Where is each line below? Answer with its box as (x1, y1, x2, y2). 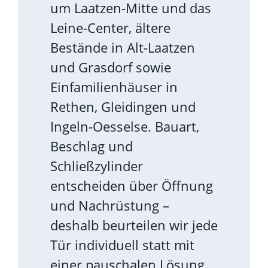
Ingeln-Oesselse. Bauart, (50, 117, 199, 135)
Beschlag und (50, 136, 133, 155)
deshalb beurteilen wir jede (50, 215, 218, 234)
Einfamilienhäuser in (50, 77, 178, 96)
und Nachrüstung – (50, 196, 169, 214)
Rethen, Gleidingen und (50, 97, 196, 115)
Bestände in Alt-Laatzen (50, 38, 195, 56)
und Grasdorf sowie (50, 57, 171, 76)
